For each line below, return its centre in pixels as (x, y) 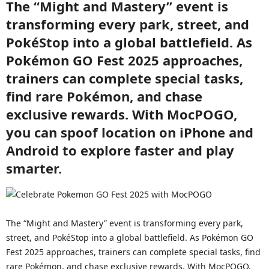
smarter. (34, 168)
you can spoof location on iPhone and (130, 132)
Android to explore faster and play (120, 150)
